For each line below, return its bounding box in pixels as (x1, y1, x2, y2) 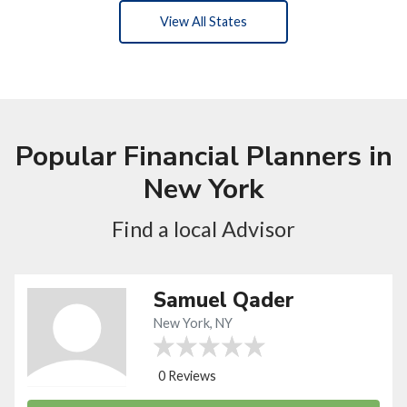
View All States (160, 14, 247, 30)
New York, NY (154, 314, 233, 331)
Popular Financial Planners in (15, 137, 392, 176)
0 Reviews (158, 367, 217, 383)
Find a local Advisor (112, 215, 295, 242)
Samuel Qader (154, 285, 295, 314)
